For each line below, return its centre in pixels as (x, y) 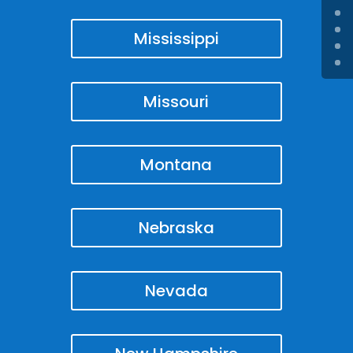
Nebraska (176, 227)
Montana (176, 164)
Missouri (176, 101)
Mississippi (176, 38)
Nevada (176, 290)
